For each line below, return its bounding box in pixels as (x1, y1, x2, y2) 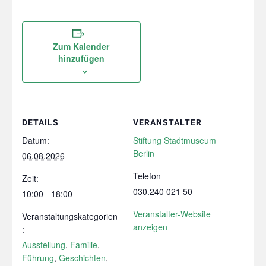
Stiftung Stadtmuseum (133, 134, 216, 146)
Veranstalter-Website (133, 207, 211, 220)
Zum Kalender (53, 40, 110, 52)
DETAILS (21, 117, 59, 127)
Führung (21, 251, 54, 264)
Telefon (133, 169, 161, 182)
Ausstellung (21, 238, 65, 251)
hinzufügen (58, 52, 104, 64)
